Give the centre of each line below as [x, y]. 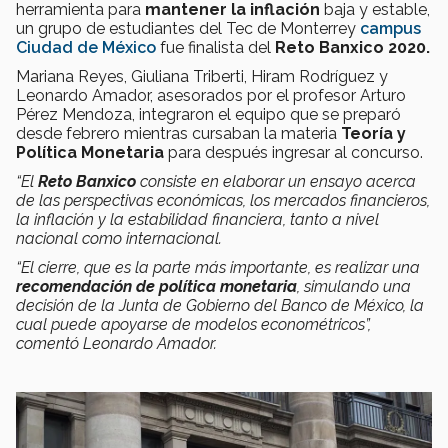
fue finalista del [213, 47]
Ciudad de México [86, 47]
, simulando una [354, 286]
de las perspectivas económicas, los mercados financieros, [223, 200]
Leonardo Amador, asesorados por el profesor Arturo [211, 95]
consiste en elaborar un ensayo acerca [276, 181]
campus [390, 28]
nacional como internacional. [121, 238]
